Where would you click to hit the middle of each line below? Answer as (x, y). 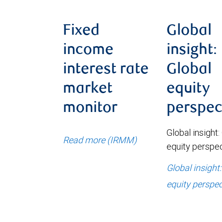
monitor (90, 108)
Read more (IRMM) (100, 140)
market (88, 89)
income (88, 50)
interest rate (106, 70)
